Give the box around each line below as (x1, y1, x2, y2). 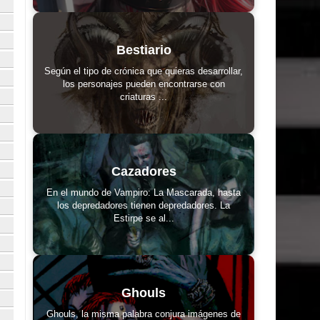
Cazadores (111, 164, 176, 179)
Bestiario (116, 42, 171, 57)
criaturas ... (120, 91, 167, 102)
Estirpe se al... (113, 212, 174, 224)
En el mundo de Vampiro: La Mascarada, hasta (46, 186, 241, 198)
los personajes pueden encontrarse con (62, 78, 225, 89)
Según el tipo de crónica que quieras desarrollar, (44, 65, 243, 76)
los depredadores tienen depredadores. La (57, 199, 230, 211)
